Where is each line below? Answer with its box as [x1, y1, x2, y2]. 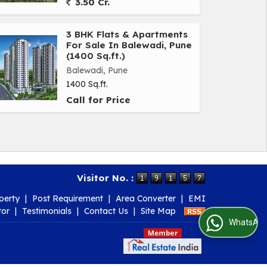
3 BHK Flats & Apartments [66, 29, 188, 40]
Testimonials [22, 206, 72, 216]
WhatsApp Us [194, 218, 245, 228]
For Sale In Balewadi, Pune [66, 39, 192, 51]
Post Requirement [32, 193, 103, 204]
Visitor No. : [77, 172, 136, 184]
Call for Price [66, 94, 131, 105]
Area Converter [116, 193, 176, 204]
